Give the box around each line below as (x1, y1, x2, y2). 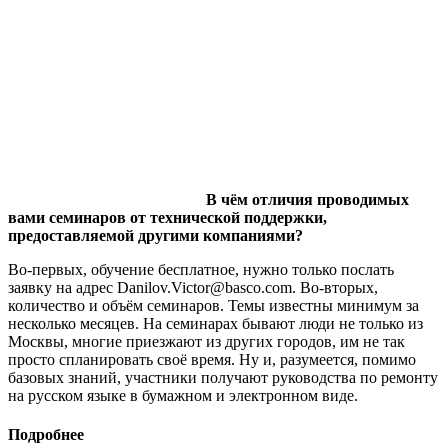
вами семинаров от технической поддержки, (8, 208, 327, 226)
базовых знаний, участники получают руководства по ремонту (8, 368, 438, 386)
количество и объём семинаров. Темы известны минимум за (8, 296, 419, 314)
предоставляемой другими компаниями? (8, 226, 303, 244)
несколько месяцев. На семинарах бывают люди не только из (8, 314, 423, 332)
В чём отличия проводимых (206, 190, 409, 208)
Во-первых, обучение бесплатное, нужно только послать (8, 260, 394, 278)
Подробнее (8, 426, 84, 444)
